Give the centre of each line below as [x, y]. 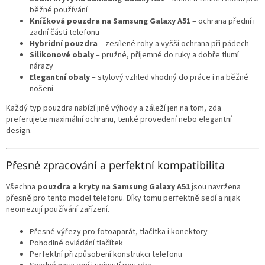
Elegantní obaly [60, 77]
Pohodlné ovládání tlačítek [76, 243]
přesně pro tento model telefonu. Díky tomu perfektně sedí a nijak [123, 198]
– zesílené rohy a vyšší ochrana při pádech [173, 43]
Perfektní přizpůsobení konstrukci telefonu [106, 254]
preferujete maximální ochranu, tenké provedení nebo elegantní [119, 119]
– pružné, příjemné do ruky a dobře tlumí [167, 55]
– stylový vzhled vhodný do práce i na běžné [169, 77]
